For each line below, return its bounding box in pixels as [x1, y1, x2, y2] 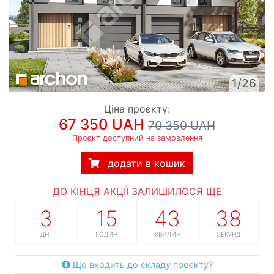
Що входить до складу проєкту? [70, 259, 213, 270]
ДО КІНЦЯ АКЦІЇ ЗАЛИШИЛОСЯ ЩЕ [52, 185, 222, 198]
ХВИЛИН [154, 230, 180, 238]
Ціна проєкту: [104, 102, 170, 115]
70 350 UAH [148, 117, 215, 133]
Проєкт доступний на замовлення [72, 133, 202, 143]
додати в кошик [108, 157, 185, 169]
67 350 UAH [59, 115, 148, 133]
